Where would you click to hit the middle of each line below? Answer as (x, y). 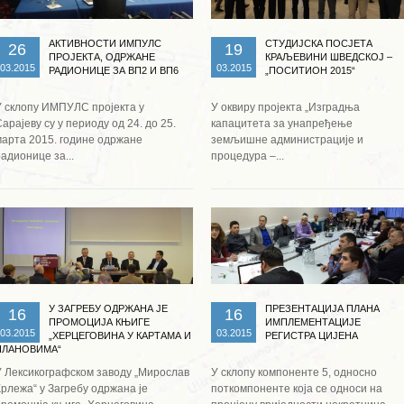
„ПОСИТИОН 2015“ (310, 70)
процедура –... (248, 156)
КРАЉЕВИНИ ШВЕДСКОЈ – (329, 56)
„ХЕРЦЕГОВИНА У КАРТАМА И (120, 335)
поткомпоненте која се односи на (297, 388)
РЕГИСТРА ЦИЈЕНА (312, 335)
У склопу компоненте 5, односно (294, 372)
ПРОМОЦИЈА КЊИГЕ (99, 321)
